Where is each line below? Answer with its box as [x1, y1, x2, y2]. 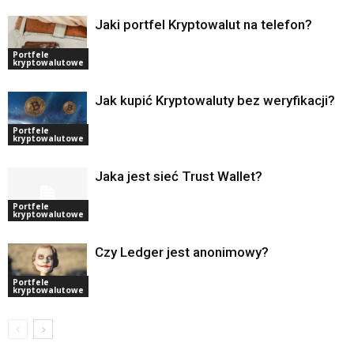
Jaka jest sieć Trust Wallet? [95, 168, 262, 184]
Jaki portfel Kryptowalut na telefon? [95, 16, 312, 32]
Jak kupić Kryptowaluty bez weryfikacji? [95, 92, 335, 108]
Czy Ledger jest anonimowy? [95, 243, 269, 260]
